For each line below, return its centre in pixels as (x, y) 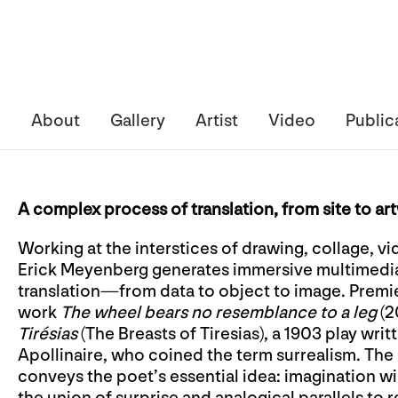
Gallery (138, 121)
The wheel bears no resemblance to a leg (219, 313)
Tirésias (48, 334)
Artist (217, 121)
